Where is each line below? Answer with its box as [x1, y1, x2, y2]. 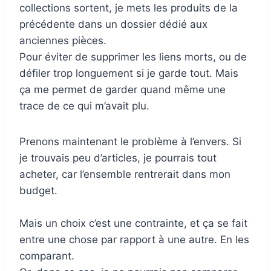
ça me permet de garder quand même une [19, 83, 226, 96]
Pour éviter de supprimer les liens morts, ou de [19, 50, 247, 63]
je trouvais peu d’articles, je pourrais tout [19, 151, 217, 164]
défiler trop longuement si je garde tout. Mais [19, 67, 238, 79]
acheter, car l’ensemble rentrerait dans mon [19, 168, 230, 180]
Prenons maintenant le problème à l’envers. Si [19, 135, 241, 148]
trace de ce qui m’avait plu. [19, 99, 149, 112]
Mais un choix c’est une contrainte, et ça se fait [19, 217, 247, 229]
